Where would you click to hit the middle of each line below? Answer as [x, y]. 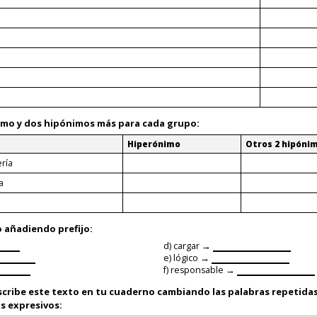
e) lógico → [188, 258]
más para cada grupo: [147, 123]
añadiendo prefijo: [47, 228]
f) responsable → [200, 270]
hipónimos [69, 123]
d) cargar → [188, 246]
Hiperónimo [154, 144]
